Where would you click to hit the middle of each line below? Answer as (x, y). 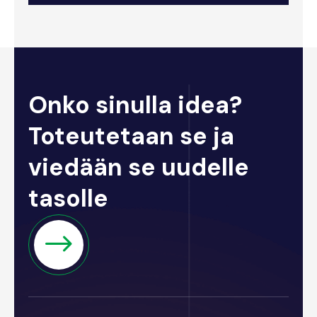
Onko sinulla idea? (136, 105)
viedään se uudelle (139, 167)
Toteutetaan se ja (132, 136)
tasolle (69, 198)
